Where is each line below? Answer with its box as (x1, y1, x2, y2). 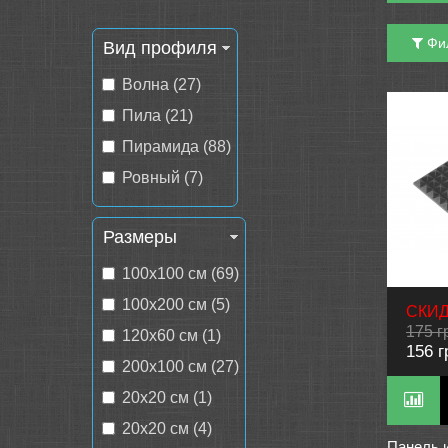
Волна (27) (122, 76, 201, 93)
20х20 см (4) (122, 420, 212, 437)
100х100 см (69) (122, 265, 239, 282)
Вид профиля (103, 38, 217, 58)
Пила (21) (122, 107, 193, 124)
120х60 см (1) (122, 327, 221, 344)
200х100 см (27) (122, 358, 239, 375)
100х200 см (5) (122, 296, 230, 313)
